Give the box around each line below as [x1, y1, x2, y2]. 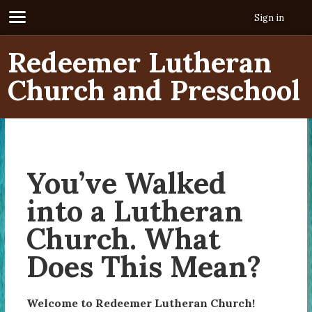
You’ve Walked [26, 164, 227, 202]
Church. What [26, 220, 221, 258]
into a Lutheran [26, 192, 244, 230]
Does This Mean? [26, 248, 262, 286]
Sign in [254, 12, 284, 24]
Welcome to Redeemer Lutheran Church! [26, 295, 256, 310]
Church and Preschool [8, 72, 301, 108]
